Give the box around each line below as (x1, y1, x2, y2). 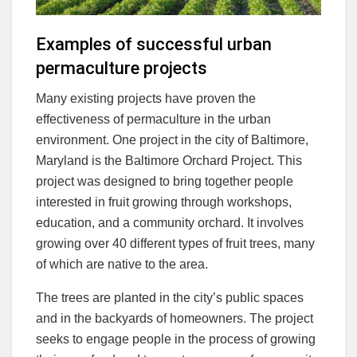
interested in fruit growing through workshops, (36, 195, 292, 210)
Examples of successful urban (36, 33, 272, 54)
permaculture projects (36, 57, 207, 78)
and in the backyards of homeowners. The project (36, 312, 313, 326)
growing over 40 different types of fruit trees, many (36, 237, 315, 251)
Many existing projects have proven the (36, 92, 256, 106)
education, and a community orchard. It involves (36, 216, 304, 230)
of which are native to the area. (36, 257, 208, 272)
